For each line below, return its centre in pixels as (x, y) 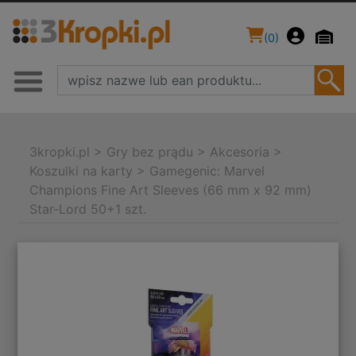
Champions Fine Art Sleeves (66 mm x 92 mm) (171, 190)
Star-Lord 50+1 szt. (88, 209)
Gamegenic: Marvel (207, 171)
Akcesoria (240, 152)
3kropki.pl (60, 152)
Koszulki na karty (81, 171)
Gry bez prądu (150, 152)
